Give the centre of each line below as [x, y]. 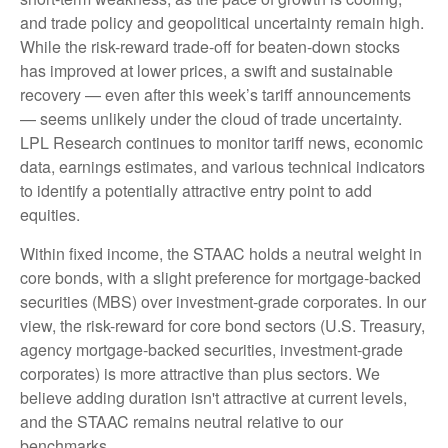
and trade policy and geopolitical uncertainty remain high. [222, 22]
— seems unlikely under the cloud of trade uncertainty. [211, 118]
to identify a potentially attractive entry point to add [196, 190]
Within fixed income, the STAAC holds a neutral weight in [221, 253]
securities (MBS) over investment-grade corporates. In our [223, 301]
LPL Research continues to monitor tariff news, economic [221, 142]
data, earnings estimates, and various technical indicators [222, 166]
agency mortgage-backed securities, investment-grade [211, 349]
